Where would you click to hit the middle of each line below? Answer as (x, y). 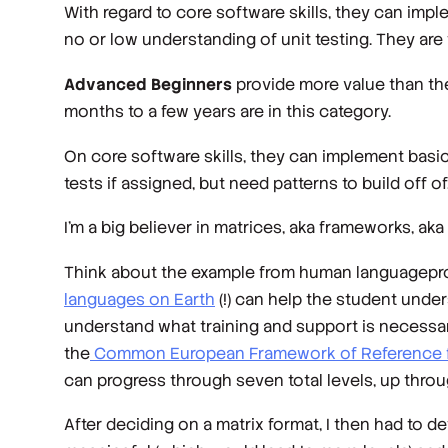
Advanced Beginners (148, 84)
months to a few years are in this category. (227, 111)
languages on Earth (139, 299)
